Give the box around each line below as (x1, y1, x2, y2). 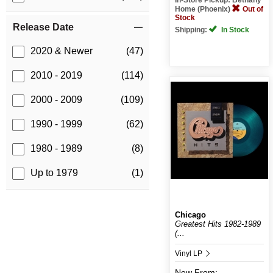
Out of (242, 4, 263, 13)
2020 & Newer (30, 46, 93, 57)
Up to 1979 (30, 168, 78, 179)
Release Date (13, 22, 74, 33)
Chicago (174, 210, 206, 219)
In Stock (219, 25, 249, 34)
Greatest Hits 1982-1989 (174, 219, 261, 229)
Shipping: (174, 25, 209, 34)
